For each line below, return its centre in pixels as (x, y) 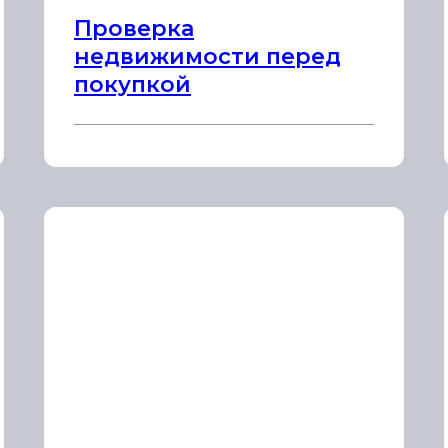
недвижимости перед (207, 56)
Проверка (134, 28)
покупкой (132, 84)
